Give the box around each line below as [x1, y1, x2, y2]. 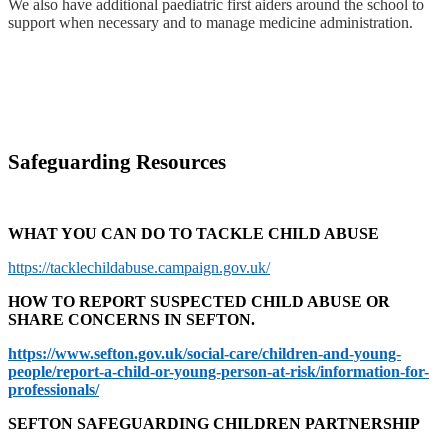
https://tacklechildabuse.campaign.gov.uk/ [8, 259, 270, 277]
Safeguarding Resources [8, 150, 226, 175]
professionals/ [8, 381, 99, 399]
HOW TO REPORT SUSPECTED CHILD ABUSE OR [8, 293, 390, 311]
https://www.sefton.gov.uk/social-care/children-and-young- [8, 345, 401, 363]
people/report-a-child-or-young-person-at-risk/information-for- [8, 363, 429, 381]
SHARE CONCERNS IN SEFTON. [8, 311, 263, 329]
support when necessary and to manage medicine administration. [8, 14, 413, 32]
